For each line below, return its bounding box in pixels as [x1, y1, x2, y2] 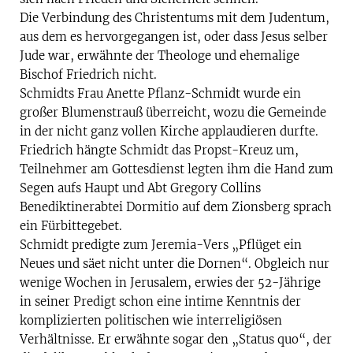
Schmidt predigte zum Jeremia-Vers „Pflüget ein [20, 237, 302, 253]
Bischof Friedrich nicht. [20, 67, 157, 83]
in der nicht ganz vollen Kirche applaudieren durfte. [20, 124, 318, 139]
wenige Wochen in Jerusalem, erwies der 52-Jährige [20, 275, 321, 291]
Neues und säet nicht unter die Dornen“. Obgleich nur [20, 256, 329, 272]
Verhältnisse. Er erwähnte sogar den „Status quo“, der [20, 332, 332, 347]
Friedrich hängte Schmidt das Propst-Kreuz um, [20, 143, 299, 158]
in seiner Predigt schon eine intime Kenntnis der [20, 294, 301, 310]
